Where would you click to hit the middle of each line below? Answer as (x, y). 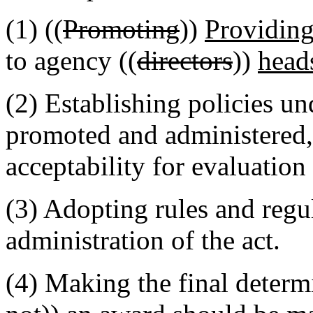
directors (185, 60)
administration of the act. (143, 240)
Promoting (121, 29)
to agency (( (71, 60)
